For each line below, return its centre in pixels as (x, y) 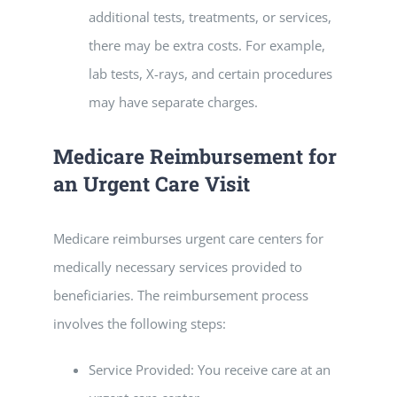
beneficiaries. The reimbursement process (181, 295)
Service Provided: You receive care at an (210, 370)
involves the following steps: (140, 323)
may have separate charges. (173, 102)
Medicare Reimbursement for (195, 156)
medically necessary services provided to (178, 267)
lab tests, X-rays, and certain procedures (210, 74)
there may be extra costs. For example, (207, 45)
